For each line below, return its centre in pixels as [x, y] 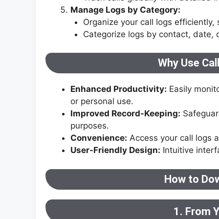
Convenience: [99, 138]
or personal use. [102, 101]
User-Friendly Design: [115, 150]
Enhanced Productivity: [119, 89]
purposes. [90, 126]
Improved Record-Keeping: [125, 114]
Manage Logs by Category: [125, 10]
